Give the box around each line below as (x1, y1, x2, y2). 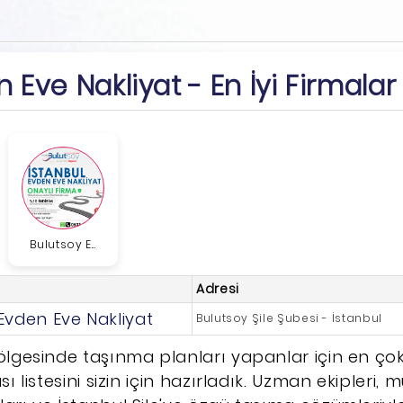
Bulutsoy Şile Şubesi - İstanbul (195, 309, 382, 326)
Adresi (195, 279, 239, 298)
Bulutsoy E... (30, 236, 96, 252)
